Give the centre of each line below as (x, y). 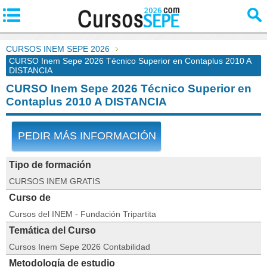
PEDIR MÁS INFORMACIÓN (87, 136)
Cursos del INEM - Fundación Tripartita (83, 214)
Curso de (30, 198)
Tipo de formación (50, 165)
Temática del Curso (52, 230)
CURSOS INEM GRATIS (55, 181)
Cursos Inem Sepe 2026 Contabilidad (80, 247)
